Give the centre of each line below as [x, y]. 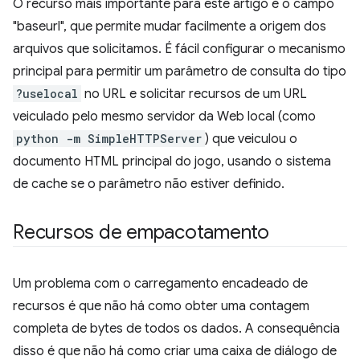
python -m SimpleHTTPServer [109, 139]
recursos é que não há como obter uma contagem [161, 306]
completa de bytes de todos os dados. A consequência [176, 329]
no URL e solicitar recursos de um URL [194, 94]
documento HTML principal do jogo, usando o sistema [172, 162]
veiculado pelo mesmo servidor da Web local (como [164, 117]
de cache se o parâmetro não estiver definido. [149, 184]
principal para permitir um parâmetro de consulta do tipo [180, 72]
